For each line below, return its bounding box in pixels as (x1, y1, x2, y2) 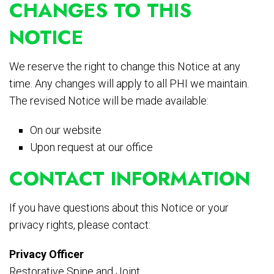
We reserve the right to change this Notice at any (9, 60, 240, 73)
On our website (30, 124, 102, 137)
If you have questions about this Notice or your (9, 201, 229, 215)
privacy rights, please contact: (9, 218, 150, 232)
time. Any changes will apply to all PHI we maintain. (9, 77, 249, 91)
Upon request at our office (30, 141, 154, 154)
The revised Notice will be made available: (9, 94, 209, 108)
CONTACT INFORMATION (9, 165, 250, 193)
